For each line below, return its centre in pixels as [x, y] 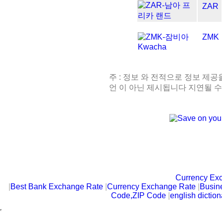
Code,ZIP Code [139, 195]
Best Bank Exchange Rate [57, 186]
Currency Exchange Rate [152, 186]
